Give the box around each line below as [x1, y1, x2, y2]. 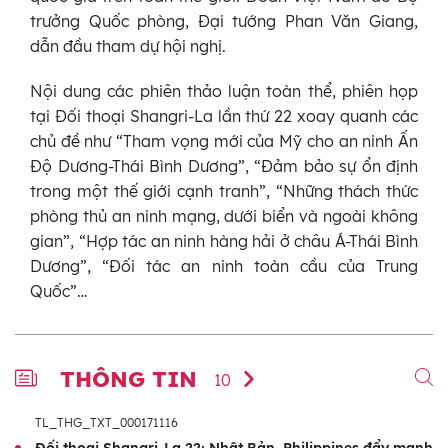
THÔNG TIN [60, 365, 204, 394]
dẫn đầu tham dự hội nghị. [30, 36, 226, 57]
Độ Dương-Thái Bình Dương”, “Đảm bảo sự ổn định [30, 156, 418, 177]
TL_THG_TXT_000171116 [35, 415, 178, 431]
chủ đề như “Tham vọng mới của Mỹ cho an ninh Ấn [30, 131, 418, 152]
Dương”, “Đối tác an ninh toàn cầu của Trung [30, 256, 418, 277]
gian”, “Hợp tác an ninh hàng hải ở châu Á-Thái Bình [30, 231, 418, 252]
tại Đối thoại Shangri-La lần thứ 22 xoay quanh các [30, 106, 418, 127]
